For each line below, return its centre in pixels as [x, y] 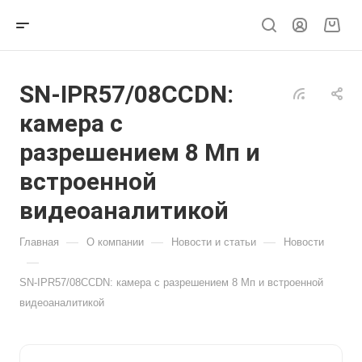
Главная [39, 242]
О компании [115, 242]
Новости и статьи [214, 242]
